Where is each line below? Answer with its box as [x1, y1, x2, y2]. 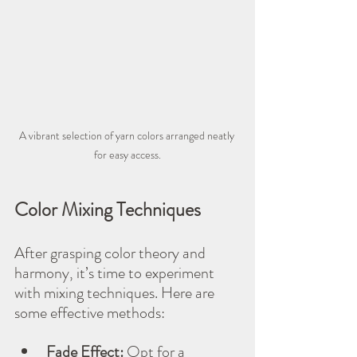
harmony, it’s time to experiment [14, 261, 218, 284]
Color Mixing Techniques [14, 195, 201, 223]
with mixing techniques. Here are [14, 280, 218, 304]
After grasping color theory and [14, 241, 209, 265]
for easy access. [94, 146, 161, 163]
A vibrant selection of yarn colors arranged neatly [18, 127, 237, 143]
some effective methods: [14, 300, 165, 324]
